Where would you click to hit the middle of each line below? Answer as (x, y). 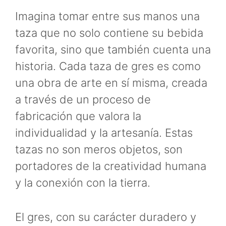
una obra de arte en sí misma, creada (111, 82)
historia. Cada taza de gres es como (108, 66)
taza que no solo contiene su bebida (109, 33)
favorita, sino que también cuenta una (113, 49)
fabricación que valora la (78, 116)
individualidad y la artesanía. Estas (104, 132)
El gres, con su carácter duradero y (106, 217)
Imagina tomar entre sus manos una (107, 16)
